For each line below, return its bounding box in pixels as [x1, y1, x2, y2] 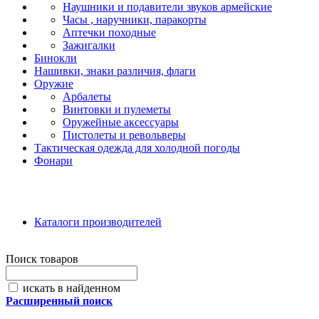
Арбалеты [63, 90, 111, 103]
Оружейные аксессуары [63, 116, 179, 128]
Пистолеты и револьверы [63, 129, 186, 141]
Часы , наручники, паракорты [63, 14, 206, 26]
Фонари [34, 155, 73, 167]
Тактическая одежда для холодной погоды [34, 142, 240, 154]
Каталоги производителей [34, 216, 162, 228]
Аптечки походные [63, 26, 156, 38]
